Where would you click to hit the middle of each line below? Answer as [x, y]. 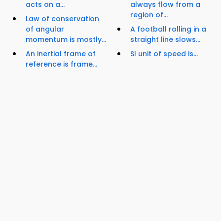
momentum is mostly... [66, 40]
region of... [149, 15]
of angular [45, 29]
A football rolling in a [168, 29]
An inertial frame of [61, 54]
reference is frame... [61, 64]
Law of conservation [62, 19]
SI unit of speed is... [164, 54]
